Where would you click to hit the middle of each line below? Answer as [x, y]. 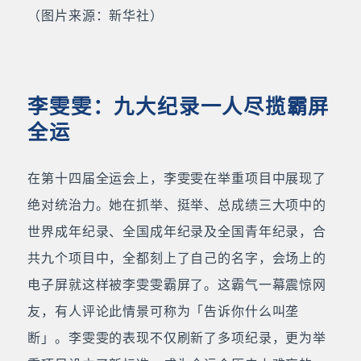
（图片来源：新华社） [95, 15]
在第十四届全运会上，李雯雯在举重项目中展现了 [177, 178]
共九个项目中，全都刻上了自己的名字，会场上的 [177, 258]
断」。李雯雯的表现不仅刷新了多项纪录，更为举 [177, 338]
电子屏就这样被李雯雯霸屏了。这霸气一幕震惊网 [177, 284]
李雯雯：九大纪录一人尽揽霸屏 [179, 106]
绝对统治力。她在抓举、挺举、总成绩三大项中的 [177, 205]
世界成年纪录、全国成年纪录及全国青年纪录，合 [177, 231]
